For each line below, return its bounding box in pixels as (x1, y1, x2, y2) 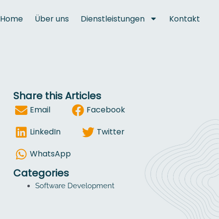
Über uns (34, 13, 69, 24)
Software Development (35, 181, 114, 190)
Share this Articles (13, 89, 101, 103)
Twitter (96, 126, 125, 137)
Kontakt (169, 13, 200, 24)
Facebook (86, 104, 125, 115)
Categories (13, 166, 69, 180)
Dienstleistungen (80, 13, 145, 24)
